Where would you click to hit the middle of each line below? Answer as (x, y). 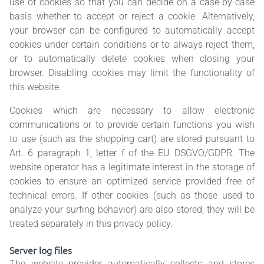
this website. (35, 87)
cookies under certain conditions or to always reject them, (132, 45)
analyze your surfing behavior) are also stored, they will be (132, 210)
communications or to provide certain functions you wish (132, 125)
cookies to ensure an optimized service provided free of (132, 181)
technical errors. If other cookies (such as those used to (132, 196)
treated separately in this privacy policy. (91, 224)
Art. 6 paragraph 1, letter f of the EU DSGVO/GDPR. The (132, 153)
